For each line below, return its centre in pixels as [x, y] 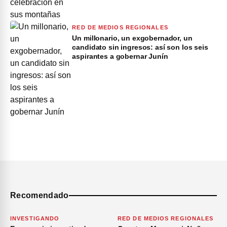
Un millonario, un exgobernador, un [132, 38]
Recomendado [40, 196]
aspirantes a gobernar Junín [120, 56]
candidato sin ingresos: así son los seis [140, 47]
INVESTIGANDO [35, 219]
